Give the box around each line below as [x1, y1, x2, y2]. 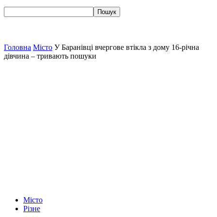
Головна [4, 43, 31, 51]
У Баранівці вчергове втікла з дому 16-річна [54, 43, 199, 51]
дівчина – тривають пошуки [4, 52, 96, 60]
